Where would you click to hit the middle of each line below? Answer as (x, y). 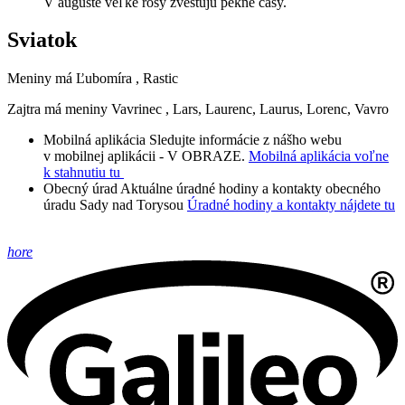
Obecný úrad (80, 189)
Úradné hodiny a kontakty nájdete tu (291, 205)
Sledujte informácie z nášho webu (245, 140)
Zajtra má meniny (59, 109)
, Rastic (157, 79)
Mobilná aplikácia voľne (319, 156)
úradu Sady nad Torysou (113, 205)
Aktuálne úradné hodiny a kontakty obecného (250, 189)
